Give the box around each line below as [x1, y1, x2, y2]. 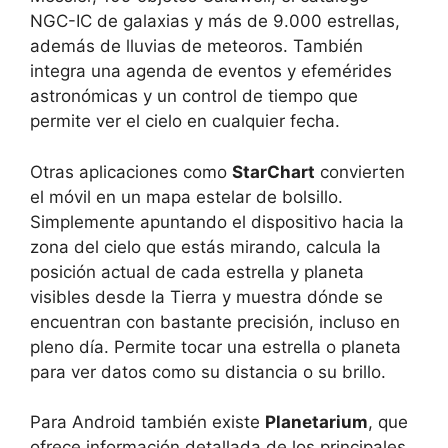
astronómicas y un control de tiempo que [30, 86, 358, 107]
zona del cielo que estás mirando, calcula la [30, 236, 381, 257]
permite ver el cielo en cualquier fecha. [30, 111, 340, 132]
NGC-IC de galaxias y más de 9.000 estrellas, [30, 11, 400, 32]
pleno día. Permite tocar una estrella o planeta [30, 336, 401, 357]
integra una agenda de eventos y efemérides [30, 61, 392, 82]
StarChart [232, 161, 315, 182]
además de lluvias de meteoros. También [30, 36, 363, 57]
